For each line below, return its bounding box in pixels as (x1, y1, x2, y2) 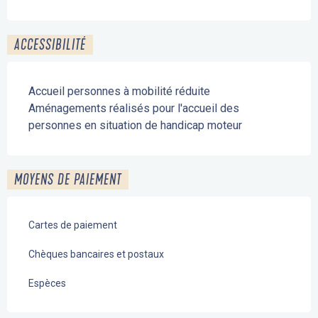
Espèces (28, 278, 66, 290)
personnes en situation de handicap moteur (28, 119, 242, 133)
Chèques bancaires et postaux (28, 248, 164, 261)
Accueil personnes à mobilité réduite (28, 84, 210, 99)
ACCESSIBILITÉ (14, 36, 86, 54)
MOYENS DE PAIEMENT (14, 171, 121, 189)
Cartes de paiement (28, 219, 117, 231)
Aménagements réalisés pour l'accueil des (28, 102, 239, 116)
